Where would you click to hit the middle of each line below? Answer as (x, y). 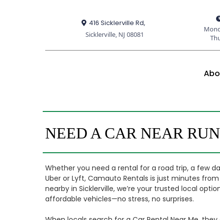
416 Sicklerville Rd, (117, 23)
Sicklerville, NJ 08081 (114, 34)
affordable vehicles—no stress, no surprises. (120, 199)
